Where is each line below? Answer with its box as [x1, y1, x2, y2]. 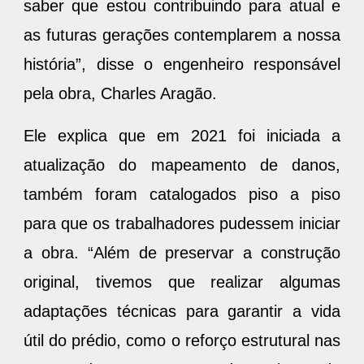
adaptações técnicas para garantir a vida [24, 301, 340, 320]
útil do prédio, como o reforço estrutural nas [24, 331, 340, 349]
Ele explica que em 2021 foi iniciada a [24, 126, 340, 145]
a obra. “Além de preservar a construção [24, 243, 340, 262]
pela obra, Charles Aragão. [24, 84, 217, 102]
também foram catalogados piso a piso [24, 184, 340, 203]
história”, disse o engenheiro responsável [24, 54, 340, 73]
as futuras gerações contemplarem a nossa [24, 25, 340, 44]
